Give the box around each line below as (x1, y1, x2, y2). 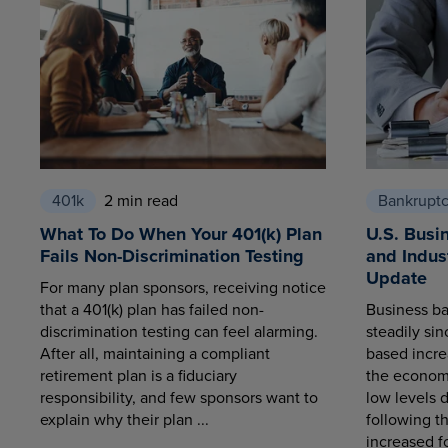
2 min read (104, 188, 178, 212)
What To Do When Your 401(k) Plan (40, 220, 322, 247)
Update (366, 264, 427, 291)
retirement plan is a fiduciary (40, 363, 237, 387)
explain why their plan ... (40, 407, 209, 431)
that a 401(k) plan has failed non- (40, 297, 264, 321)
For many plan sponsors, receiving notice (40, 275, 326, 299)
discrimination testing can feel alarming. (40, 319, 318, 343)
